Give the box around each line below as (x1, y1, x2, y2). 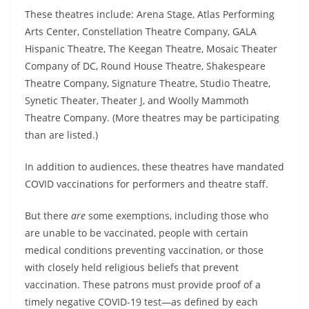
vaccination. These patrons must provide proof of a (25, 278, 261, 292)
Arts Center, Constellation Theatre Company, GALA (25, 25, 257, 39)
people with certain (159, 226, 248, 240)
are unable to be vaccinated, (25, 226, 159, 240)
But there (25, 209, 71, 223)
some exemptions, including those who (88, 209, 268, 223)
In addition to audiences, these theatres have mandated (25, 160, 284, 174)
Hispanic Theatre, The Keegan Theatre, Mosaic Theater (25, 42, 277, 56)
